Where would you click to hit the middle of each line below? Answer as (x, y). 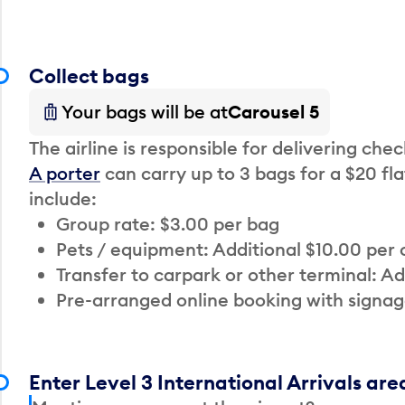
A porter (65, 173)
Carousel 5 (273, 111)
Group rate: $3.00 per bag (168, 223)
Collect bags (89, 75)
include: (63, 198)
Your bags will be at (145, 111)
